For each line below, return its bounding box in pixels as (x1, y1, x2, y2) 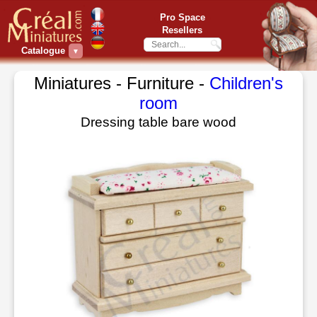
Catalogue (21, 45, 65, 56)
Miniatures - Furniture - (34, 74, 209, 93)
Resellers (162, 24, 202, 35)
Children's (209, 74, 283, 93)
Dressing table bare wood (81, 115, 236, 129)
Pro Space (159, 11, 205, 23)
